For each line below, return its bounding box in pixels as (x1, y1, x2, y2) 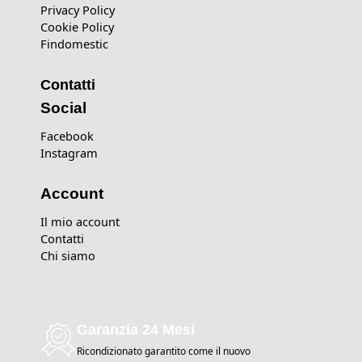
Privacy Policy (40, 2, 115, 19)
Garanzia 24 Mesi (77, 321, 195, 339)
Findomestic (40, 36, 108, 53)
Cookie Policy (40, 19, 114, 36)
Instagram (40, 144, 98, 161)
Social (40, 99, 86, 116)
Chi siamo (40, 247, 95, 264)
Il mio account (40, 213, 120, 230)
